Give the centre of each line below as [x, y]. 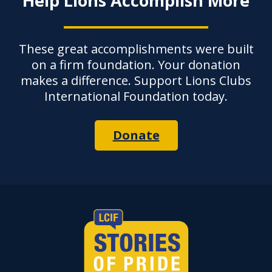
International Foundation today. [136, 97]
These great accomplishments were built [136, 49]
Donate [136, 135]
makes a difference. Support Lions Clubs [136, 81]
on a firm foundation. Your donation [136, 65]
